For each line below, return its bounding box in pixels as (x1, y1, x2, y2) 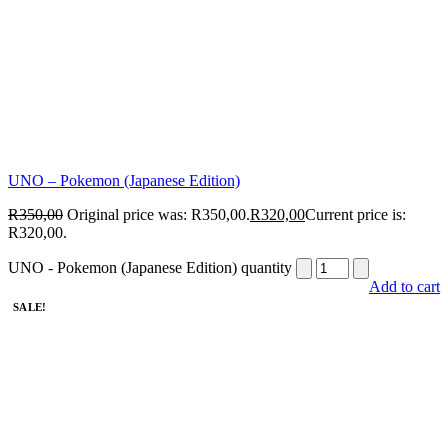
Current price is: (305, 206, 406, 224)
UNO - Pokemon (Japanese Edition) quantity (8, 259, 292, 277)
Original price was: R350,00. (67, 206, 250, 224)
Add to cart (369, 278, 440, 296)
